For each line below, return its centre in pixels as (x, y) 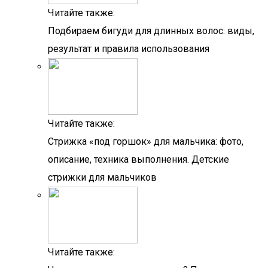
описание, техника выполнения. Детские (138, 159)
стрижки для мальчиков (102, 177)
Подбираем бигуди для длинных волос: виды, (151, 31)
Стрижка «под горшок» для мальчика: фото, (146, 141)
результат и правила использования (129, 49)
